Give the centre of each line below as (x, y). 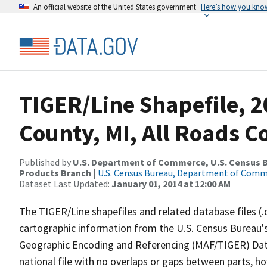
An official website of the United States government (115, 7)
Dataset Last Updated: (65, 184)
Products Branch (55, 173)
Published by (46, 162)
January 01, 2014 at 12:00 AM (171, 184)
